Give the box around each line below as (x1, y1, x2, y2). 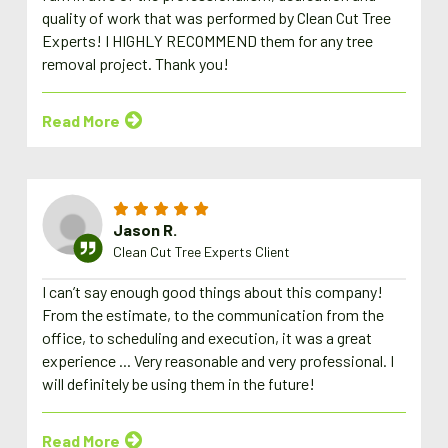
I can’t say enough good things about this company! (42, 282, 384, 302)
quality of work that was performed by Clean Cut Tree (42, 8, 392, 28)
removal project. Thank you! (42, 54, 230, 74)
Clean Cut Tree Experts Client (113, 242, 291, 260)
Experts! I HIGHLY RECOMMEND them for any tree (42, 31, 374, 51)
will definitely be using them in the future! (42, 374, 316, 394)
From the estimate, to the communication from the (42, 305, 385, 325)
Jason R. (113, 219, 178, 239)
